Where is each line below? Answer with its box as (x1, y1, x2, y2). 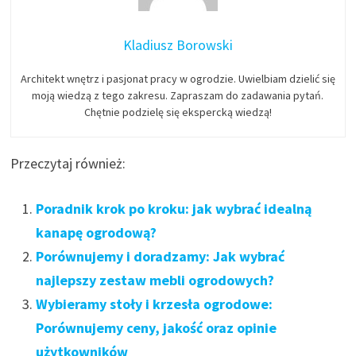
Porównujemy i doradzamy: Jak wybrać (36, 246, 285, 265)
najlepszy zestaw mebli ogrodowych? (36, 270, 275, 289)
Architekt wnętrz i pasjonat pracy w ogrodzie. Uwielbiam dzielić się (20, 71, 335, 86)
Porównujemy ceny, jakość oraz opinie (36, 318, 277, 337)
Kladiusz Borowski (122, 35, 233, 54)
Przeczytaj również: (10, 153, 126, 172)
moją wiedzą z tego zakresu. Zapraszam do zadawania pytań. (32, 87, 324, 103)
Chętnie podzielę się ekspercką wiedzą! (83, 104, 272, 119)
